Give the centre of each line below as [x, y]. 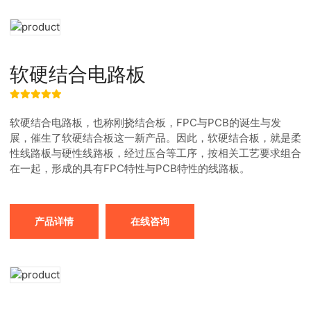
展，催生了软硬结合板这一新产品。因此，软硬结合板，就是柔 [155, 138]
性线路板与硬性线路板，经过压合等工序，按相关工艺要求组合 [155, 153]
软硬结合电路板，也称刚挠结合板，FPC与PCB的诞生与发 [145, 123]
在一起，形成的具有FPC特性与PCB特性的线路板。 [130, 168]
